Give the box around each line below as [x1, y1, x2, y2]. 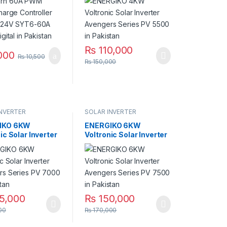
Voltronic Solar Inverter [85, 130, 168, 139]
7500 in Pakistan [85, 148, 145, 158]
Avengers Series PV [85, 139, 156, 148]
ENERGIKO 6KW [85, 121, 141, 130]
